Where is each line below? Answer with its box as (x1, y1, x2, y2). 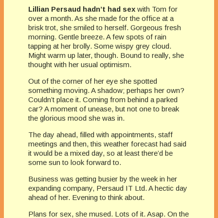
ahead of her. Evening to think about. (28, 193, 145, 202)
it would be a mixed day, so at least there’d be (28, 149, 173, 158)
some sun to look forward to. (28, 158, 121, 167)
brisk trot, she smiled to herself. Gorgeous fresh (28, 23, 181, 32)
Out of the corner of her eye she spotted (28, 77, 157, 86)
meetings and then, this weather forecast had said (28, 140, 186, 148)
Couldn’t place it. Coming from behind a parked (28, 95, 178, 104)
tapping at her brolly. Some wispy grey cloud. (28, 42, 171, 51)
